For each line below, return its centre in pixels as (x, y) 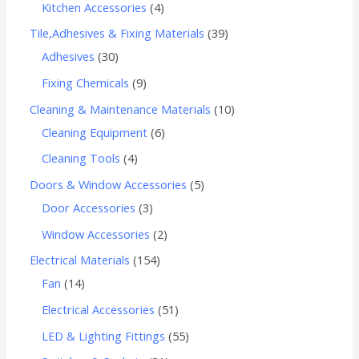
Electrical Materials (80, 260)
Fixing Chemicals (86, 83)
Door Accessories (89, 208)
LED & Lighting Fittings (104, 335)
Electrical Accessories (99, 309)
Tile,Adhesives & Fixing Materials (117, 33)
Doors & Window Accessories (109, 184)
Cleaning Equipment (95, 132)
